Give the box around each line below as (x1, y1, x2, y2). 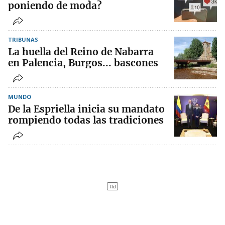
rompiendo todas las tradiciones (8, 114, 164, 127)
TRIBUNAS (8, 36, 38, 44)
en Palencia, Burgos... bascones (8, 57, 158, 69)
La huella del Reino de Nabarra (8, 46, 154, 58)
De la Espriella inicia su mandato (8, 103, 165, 116)
